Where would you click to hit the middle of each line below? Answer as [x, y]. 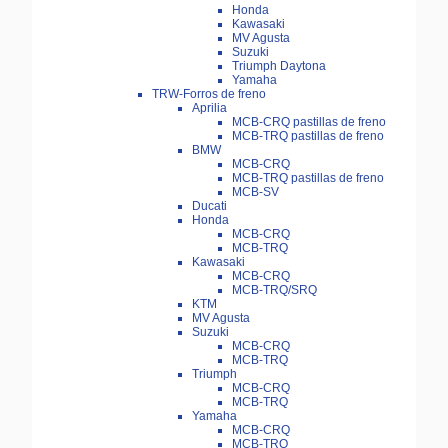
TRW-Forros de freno [209, 94]
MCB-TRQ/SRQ [274, 290]
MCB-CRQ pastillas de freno [309, 122]
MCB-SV [255, 192]
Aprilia [209, 108]
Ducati [209, 206]
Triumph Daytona [279, 66]
